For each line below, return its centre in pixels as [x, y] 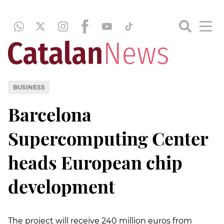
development [61, 186]
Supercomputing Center [108, 138]
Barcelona [50, 114]
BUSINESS [29, 87]
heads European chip [95, 162]
